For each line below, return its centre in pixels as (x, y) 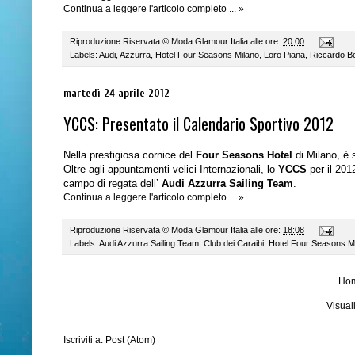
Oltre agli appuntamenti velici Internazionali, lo (171, 170)
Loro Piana (284, 55)
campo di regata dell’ (113, 184)
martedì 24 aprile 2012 (116, 94)
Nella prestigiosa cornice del (130, 155)
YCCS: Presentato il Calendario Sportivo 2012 (198, 124)
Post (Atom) (130, 340)
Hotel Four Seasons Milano (207, 55)
